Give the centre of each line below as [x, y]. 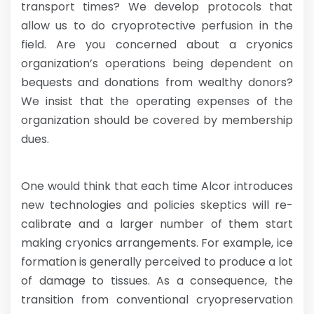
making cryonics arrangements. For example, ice [157, 243]
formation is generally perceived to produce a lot [157, 262]
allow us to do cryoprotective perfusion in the [157, 26]
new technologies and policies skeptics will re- [157, 205]
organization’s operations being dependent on [157, 63]
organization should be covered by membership [157, 120]
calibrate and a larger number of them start [157, 224]
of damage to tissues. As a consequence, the [157, 281]
